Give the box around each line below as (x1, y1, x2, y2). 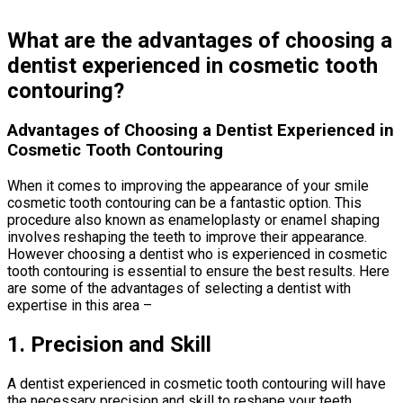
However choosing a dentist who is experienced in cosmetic (7, 246, 387, 264)
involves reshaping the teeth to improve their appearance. (7, 228, 367, 246)
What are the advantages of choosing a (7, 27, 392, 53)
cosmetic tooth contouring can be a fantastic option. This (7, 194, 362, 212)
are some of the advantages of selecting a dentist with (7, 280, 351, 298)
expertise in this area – (7, 297, 152, 315)
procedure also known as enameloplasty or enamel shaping (7, 211, 380, 229)
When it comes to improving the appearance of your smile (7, 177, 369, 195)
